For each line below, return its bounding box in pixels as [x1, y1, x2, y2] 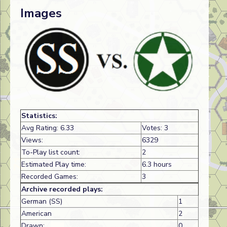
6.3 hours [142, 160, 172, 170]
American [21, 209, 52, 219]
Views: [21, 135, 43, 145]
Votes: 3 [142, 123, 168, 133]
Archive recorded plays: [21, 184, 103, 195]
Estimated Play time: [21, 160, 86, 170]
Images [20, 5, 62, 21]
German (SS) [21, 197, 62, 207]
